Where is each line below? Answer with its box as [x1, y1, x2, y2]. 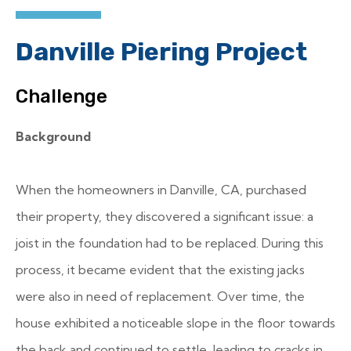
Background [16, 128, 91, 144]
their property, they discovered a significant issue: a [16, 208, 313, 224]
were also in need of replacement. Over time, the [16, 288, 305, 304]
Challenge [16, 85, 107, 107]
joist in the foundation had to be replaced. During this [16, 235, 324, 251]
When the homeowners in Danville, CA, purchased [16, 182, 306, 197]
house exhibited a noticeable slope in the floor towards [16, 315, 335, 331]
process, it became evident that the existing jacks [16, 262, 305, 277]
